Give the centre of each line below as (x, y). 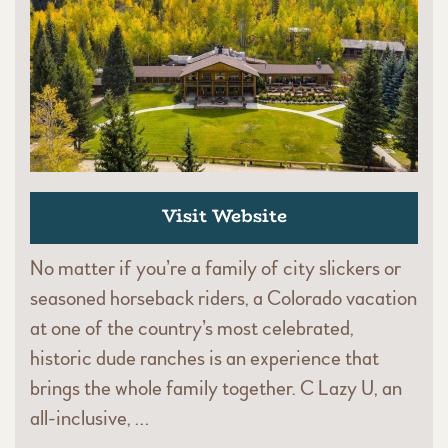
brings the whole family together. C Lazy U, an (216, 388)
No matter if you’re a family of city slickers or (215, 268)
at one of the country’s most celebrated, (192, 328)
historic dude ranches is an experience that (204, 358)
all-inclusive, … (89, 418)
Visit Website (224, 215)
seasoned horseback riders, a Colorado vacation (223, 298)
